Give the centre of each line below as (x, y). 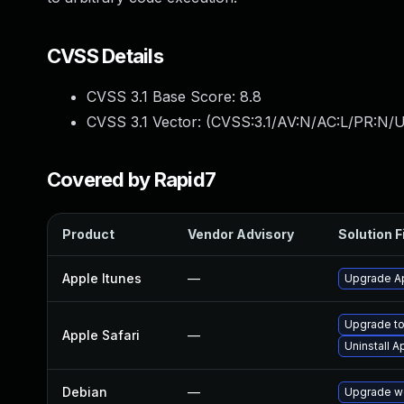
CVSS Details (105, 56)
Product (88, 234)
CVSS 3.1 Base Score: (163, 96)
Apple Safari (101, 335)
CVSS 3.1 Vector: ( (149, 122)
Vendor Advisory (241, 234)
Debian (85, 392)
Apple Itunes (102, 278)
